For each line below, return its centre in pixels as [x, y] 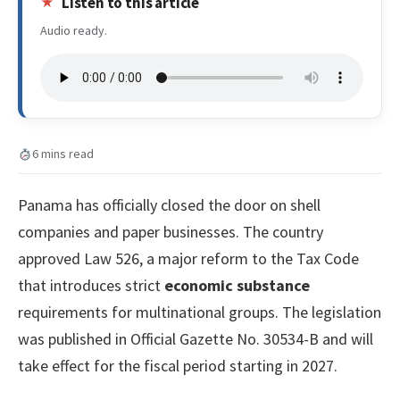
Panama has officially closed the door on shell [169, 205]
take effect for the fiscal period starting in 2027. [178, 366]
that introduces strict [91, 286]
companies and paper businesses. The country [171, 232]
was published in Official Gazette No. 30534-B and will [196, 339]
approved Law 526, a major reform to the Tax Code [188, 259]
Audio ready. [74, 31]
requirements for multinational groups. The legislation [200, 312]
